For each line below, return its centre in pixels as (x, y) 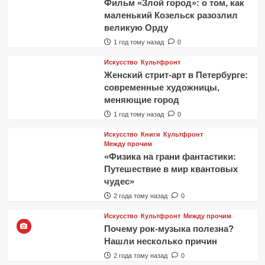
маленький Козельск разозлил (171, 15)
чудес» (119, 181)
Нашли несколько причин (160, 241)
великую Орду (136, 27)
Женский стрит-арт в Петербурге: (176, 75)
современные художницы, (161, 87)
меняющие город (141, 99)
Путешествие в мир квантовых (171, 169)
